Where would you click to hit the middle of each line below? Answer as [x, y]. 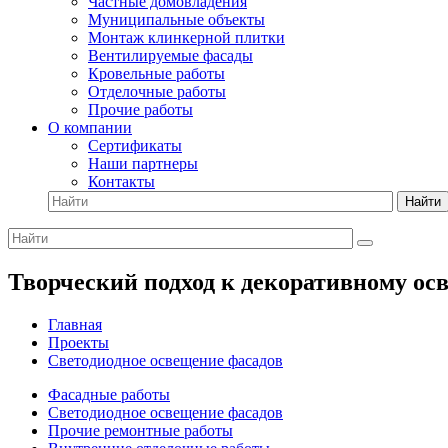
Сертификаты [135, 145]
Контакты [121, 181]
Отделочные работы [157, 91]
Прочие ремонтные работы [140, 430]
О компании [90, 127]
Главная [75, 324]
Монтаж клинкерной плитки [186, 37]
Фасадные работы [109, 394]
